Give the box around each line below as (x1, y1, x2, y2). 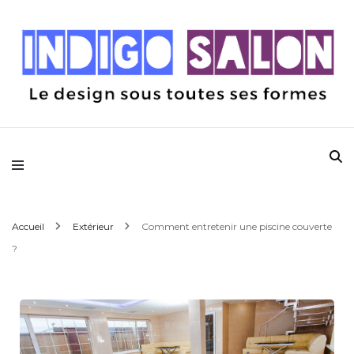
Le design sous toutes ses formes (12, 101, 156, 114)
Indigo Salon (12, 115, 210, 156)
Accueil (12, 220, 44, 232)
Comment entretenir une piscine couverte (141, 220, 332, 232)
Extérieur (72, 220, 116, 232)
